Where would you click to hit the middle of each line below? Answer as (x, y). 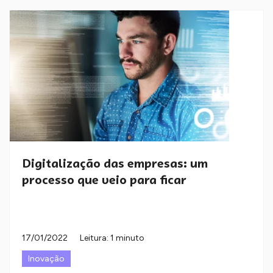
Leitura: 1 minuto (112, 238)
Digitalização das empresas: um (115, 163)
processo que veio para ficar (104, 179)
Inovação (46, 258)
